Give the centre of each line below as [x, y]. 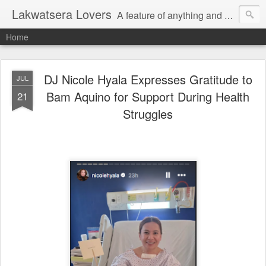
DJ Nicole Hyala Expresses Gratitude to [148, 79]
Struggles [148, 114]
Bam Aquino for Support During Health [148, 96]
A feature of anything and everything [171, 15]
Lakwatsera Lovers [62, 14]
